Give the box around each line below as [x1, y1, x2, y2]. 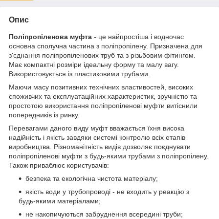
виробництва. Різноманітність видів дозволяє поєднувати [9, 142, 191, 151]
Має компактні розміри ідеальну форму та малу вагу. [9, 60, 179, 68]
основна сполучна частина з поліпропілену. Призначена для [9, 42, 202, 50]
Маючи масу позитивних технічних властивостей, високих [9, 83, 193, 91]
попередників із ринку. [9, 110, 80, 119]
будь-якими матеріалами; [19, 197, 101, 205]
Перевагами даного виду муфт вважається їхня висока [9, 124, 184, 132]
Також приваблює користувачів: [9, 161, 109, 169]
